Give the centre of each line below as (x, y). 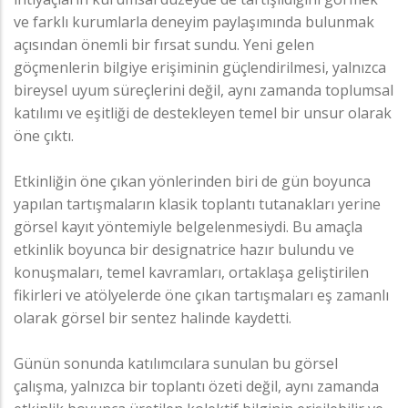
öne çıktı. (44, 135)
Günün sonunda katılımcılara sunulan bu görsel (176, 363)
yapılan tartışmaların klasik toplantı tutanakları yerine (197, 204)
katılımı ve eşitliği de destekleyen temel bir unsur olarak (203, 112)
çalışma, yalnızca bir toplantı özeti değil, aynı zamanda (196, 386)
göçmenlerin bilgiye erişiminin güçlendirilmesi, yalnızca (200, 67)
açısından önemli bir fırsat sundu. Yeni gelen (164, 44)
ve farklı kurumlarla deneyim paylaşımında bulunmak (194, 21)
